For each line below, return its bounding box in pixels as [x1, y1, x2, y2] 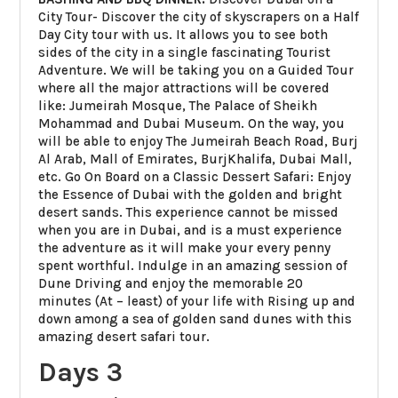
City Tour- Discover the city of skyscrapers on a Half [38, 8, 360, 25]
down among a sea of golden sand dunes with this [38, 310, 353, 327]
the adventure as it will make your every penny [38, 239, 331, 256]
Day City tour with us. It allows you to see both [38, 26, 329, 43]
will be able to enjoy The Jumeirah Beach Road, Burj [38, 132, 359, 149]
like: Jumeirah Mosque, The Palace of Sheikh [38, 97, 318, 114]
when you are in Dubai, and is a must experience [38, 221, 343, 238]
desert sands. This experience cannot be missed [38, 203, 339, 220]
